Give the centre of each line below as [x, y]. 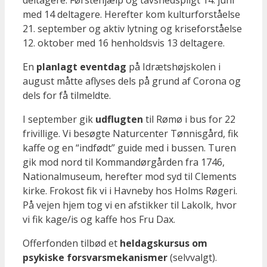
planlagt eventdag [81, 66]
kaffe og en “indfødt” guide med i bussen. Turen [129, 148]
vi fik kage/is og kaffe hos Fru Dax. [99, 219]
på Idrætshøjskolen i [173, 66]
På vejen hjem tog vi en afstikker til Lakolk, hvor [130, 205]
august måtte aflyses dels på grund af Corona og [132, 81]
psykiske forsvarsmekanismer [95, 257]
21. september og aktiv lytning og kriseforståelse [132, 28]
